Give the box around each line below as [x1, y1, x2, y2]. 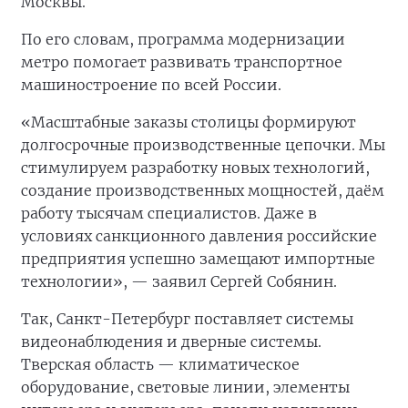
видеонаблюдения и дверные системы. [21, 332, 321, 352]
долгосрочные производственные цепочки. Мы [21, 136, 385, 155]
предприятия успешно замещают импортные [21, 250, 375, 269]
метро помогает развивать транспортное [21, 53, 342, 72]
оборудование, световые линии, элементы [21, 378, 350, 397]
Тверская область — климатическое [21, 355, 300, 374]
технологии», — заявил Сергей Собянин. [21, 272, 337, 291]
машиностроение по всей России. [21, 76, 281, 95]
